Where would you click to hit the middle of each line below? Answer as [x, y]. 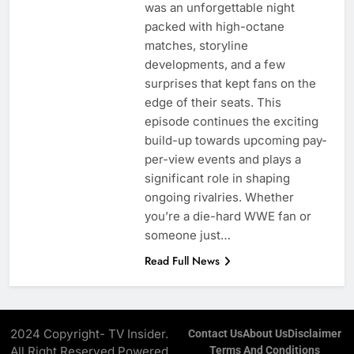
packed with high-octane [214, 26]
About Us [265, 333]
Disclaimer [314, 333]
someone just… [187, 235]
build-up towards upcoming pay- [235, 140]
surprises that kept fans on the [230, 83]
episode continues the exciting [231, 121]
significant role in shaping [217, 178]
